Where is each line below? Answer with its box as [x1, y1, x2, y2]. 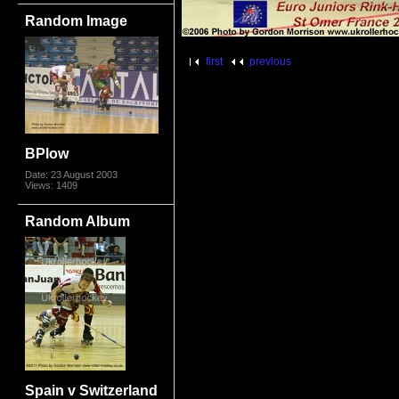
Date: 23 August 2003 [25, 168, 118, 180]
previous [249, 54, 292, 68]
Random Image [25, 12, 128, 28]
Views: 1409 [25, 179, 78, 191]
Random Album [25, 212, 131, 229]
